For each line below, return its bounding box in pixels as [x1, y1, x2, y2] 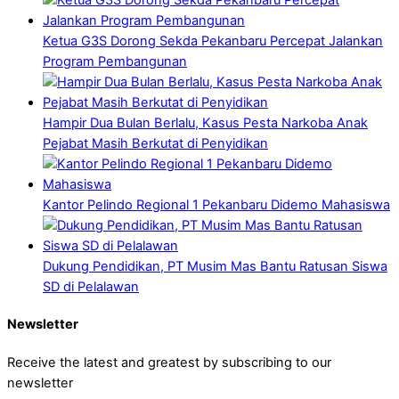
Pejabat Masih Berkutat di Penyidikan [43, 134, 268, 151]
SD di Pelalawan [43, 278, 139, 295]
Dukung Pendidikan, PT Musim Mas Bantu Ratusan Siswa [43, 257, 387, 274]
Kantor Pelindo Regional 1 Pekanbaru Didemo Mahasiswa [43, 196, 390, 213]
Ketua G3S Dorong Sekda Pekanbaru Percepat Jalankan [43, 32, 383, 49]
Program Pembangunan [43, 53, 187, 69]
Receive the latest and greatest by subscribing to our [7, 354, 331, 370]
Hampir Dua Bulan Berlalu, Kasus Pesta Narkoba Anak [43, 114, 368, 131]
